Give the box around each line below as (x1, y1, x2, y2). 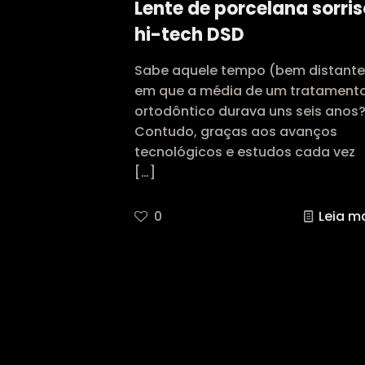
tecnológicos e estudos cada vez (134, 143, 355, 162)
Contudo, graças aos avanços (134, 122, 337, 142)
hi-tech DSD (134, 22, 244, 48)
